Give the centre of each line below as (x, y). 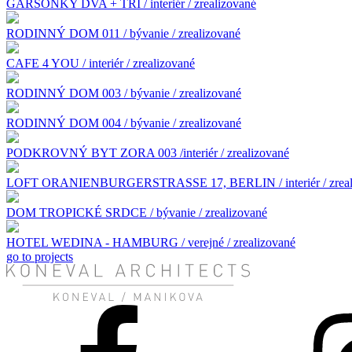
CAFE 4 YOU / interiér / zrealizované (101, 63)
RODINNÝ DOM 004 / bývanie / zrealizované (124, 123)
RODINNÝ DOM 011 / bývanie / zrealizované (123, 33)
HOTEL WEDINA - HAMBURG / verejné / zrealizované (151, 242)
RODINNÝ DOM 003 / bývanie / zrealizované (124, 93)
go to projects (40, 256)
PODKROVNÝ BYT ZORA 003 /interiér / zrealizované (148, 152)
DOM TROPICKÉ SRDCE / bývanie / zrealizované (137, 212)
